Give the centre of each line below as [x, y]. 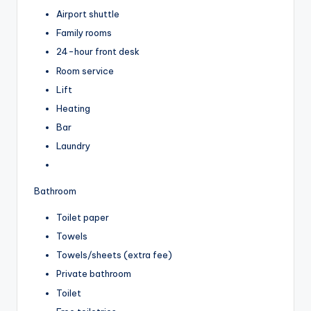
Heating [73, 108]
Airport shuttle [88, 14]
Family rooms [84, 33]
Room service [85, 70]
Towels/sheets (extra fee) [114, 255]
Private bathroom [94, 274]
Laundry [73, 146]
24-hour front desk [98, 52]
